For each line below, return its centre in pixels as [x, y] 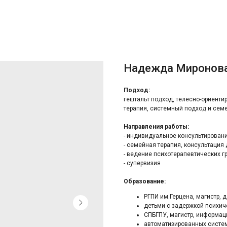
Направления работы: [156, 127]
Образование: [145, 181]
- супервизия [142, 163]
